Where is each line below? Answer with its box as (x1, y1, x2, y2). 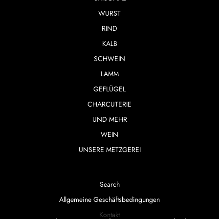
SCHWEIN (94, 53, 125, 64)
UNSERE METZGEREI (78, 144, 141, 154)
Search (99, 179, 120, 189)
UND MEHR (92, 114, 127, 124)
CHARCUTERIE (88, 99, 131, 109)
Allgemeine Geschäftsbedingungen (59, 194, 160, 204)
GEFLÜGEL (93, 84, 126, 94)
